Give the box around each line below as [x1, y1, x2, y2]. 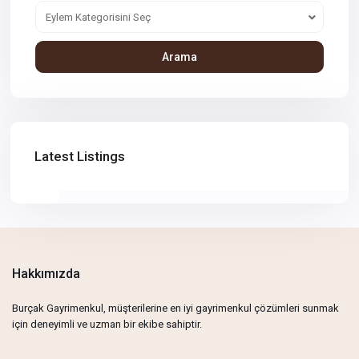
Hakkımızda [12, 266, 81, 282]
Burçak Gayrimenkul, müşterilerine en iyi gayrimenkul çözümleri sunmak [12, 302, 340, 315]
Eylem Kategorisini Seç [46, 11, 151, 24]
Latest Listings [34, 148, 126, 165]
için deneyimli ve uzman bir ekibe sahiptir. [12, 318, 203, 331]
